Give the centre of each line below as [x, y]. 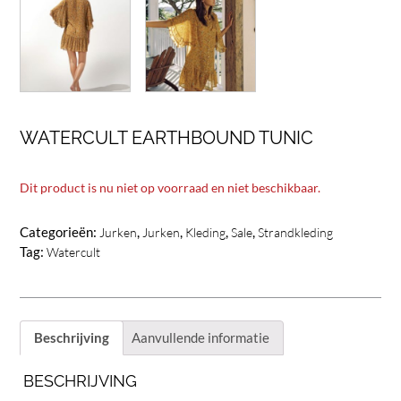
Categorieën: [60, 231]
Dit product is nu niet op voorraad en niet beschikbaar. [170, 187]
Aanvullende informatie [200, 338]
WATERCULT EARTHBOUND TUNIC [166, 137]
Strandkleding [295, 232]
